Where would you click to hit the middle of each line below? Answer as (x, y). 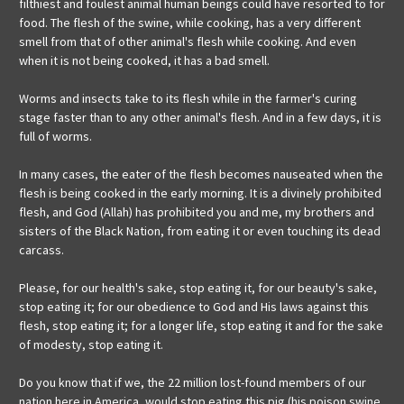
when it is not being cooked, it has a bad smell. (144, 61)
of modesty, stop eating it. (91, 345)
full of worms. (55, 137)
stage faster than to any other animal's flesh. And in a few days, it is (200, 118)
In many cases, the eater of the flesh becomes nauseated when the (201, 174)
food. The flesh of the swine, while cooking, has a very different (190, 23)
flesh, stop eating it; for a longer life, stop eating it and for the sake (201, 326)
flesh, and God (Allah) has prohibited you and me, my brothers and (197, 212)
